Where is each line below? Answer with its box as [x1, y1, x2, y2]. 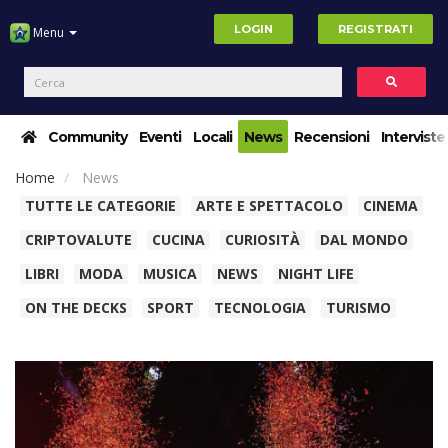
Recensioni [294, 128, 369, 146]
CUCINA [152, 230, 205, 249]
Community [48, 128, 127, 146]
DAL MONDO [320, 230, 408, 249]
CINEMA [363, 196, 418, 215]
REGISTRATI [338, 22, 413, 37]
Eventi [139, 128, 181, 146]
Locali [193, 128, 232, 146]
